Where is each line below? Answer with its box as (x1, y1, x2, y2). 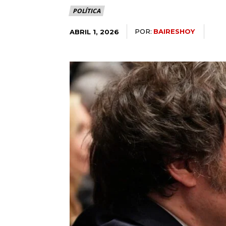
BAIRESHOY (153, 27, 195, 36)
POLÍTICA (73, 7, 100, 16)
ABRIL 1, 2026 (70, 27, 119, 36)
